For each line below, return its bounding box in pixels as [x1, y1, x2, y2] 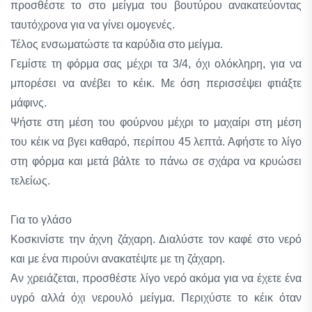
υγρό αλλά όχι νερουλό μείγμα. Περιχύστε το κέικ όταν [10, 292, 302, 304]
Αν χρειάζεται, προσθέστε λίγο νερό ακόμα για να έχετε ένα [10, 272, 302, 284]
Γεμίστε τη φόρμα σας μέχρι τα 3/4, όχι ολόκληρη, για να [10, 58, 302, 70]
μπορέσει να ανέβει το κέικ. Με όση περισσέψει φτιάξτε [10, 77, 302, 89]
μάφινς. [10, 97, 47, 109]
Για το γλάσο [10, 214, 72, 226]
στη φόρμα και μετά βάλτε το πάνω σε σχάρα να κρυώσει [10, 155, 302, 167]
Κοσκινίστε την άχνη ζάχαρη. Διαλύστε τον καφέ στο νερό [10, 233, 302, 245]
